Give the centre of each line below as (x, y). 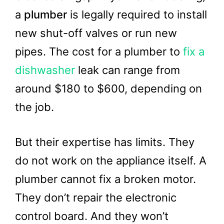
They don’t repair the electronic (96, 197)
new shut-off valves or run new (96, 33)
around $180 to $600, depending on (108, 88)
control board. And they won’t (92, 216)
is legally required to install (137, 14)
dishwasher (45, 70)
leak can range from (127, 70)
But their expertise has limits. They (105, 142)
